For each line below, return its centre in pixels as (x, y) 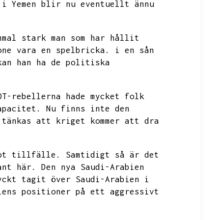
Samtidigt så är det (112, 155)
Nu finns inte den (88, 109)
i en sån (135, 50)
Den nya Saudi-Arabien (93, 167)
